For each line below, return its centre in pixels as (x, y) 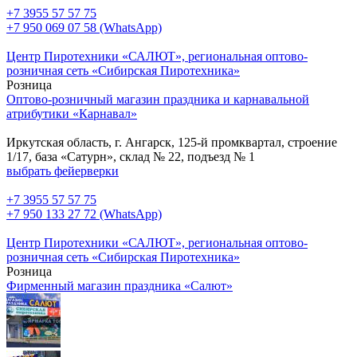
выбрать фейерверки (63, 171)
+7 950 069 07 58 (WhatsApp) (84, 27)
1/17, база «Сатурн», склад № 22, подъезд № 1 (131, 156)
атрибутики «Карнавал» (72, 113)
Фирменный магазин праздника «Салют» (120, 285)
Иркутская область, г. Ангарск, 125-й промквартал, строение (172, 142)
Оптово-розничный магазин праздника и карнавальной (158, 99)
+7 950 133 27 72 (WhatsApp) (84, 214)
